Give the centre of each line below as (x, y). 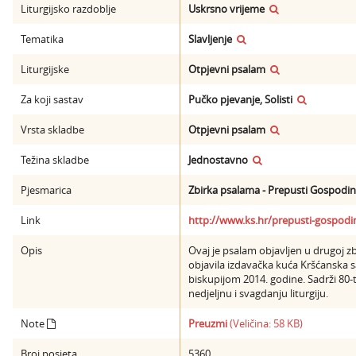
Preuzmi (208, 323)
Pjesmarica (46, 190)
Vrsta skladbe (52, 130)
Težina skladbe (55, 160)
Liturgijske (45, 69)
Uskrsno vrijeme (226, 9)
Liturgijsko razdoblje (68, 9)
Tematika (42, 39)
